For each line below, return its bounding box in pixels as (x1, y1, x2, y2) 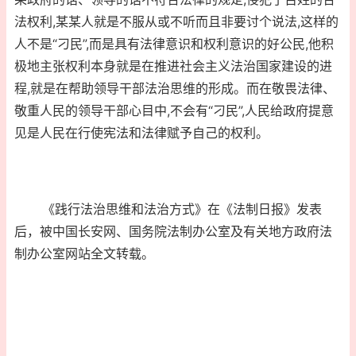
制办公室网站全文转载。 (14, 246, 154, 262)
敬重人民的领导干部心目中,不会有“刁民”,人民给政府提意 (14, 103, 334, 119)
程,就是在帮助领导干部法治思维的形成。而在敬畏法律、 (14, 80, 335, 97)
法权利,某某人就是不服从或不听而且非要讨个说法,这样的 (14, 14, 339, 30)
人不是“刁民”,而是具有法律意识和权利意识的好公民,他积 (14, 36, 334, 52)
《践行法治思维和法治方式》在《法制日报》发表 (14, 201, 322, 218)
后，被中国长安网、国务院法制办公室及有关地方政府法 (14, 223, 332, 240)
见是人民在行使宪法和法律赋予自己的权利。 (14, 125, 269, 141)
